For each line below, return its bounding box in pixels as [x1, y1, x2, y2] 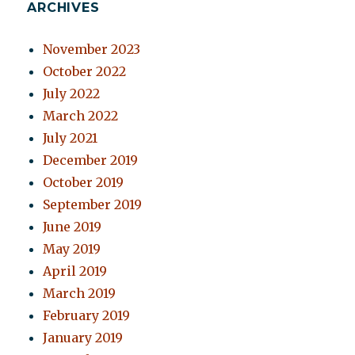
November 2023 [43, 41, 141, 58]
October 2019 [43, 174, 124, 191]
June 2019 [43, 219, 102, 235]
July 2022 [43, 86, 101, 102]
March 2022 [43, 108, 119, 124]
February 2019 [43, 307, 131, 324]
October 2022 [43, 63, 127, 80]
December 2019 [43, 152, 139, 169]
